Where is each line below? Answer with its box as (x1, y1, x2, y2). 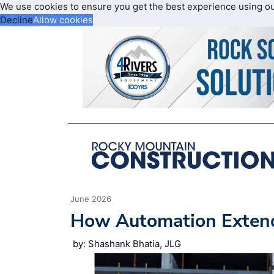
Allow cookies (33, 14, 93, 26)
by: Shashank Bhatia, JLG (73, 237, 181, 250)
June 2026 (70, 193, 111, 204)
